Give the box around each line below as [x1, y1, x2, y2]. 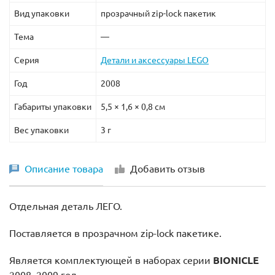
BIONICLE [213, 254, 259, 266]
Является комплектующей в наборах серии [9, 254, 213, 266]
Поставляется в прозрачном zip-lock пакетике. [9, 227, 222, 239]
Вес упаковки [14, 125, 69, 135]
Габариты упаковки [14, 101, 91, 112]
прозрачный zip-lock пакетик [101, 8, 216, 18]
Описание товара [25, 163, 103, 174]
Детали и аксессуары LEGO [101, 55, 209, 65]
